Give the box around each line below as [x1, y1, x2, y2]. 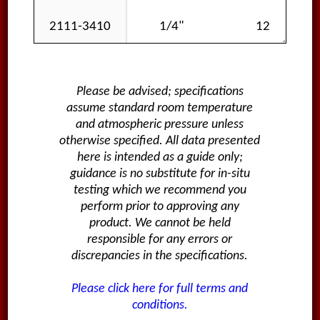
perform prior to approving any [80, 200, 239, 214]
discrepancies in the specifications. [71, 249, 249, 264]
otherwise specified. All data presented [59, 134, 261, 149]
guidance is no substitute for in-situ [69, 167, 250, 181]
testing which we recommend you [73, 184, 246, 198]
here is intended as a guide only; [76, 151, 243, 165]
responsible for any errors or [87, 233, 233, 247]
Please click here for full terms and [71, 282, 249, 296]
